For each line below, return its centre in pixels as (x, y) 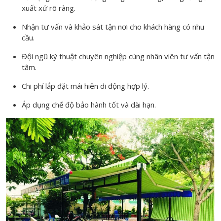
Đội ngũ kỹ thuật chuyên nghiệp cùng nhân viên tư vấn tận (118, 56)
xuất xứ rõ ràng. (49, 8)
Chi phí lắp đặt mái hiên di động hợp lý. (85, 86)
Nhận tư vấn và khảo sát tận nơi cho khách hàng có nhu (113, 27)
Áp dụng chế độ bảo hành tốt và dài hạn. (89, 105)
